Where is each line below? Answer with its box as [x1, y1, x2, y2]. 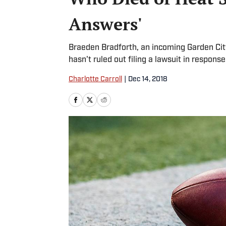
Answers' [69, 13, 142, 35]
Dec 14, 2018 [128, 76, 167, 83]
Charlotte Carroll [69, 76, 122, 83]
